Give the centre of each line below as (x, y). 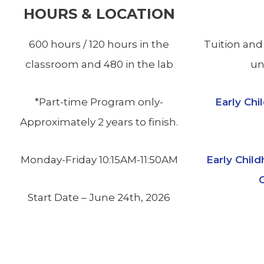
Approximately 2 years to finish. (99, 122)
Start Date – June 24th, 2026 (99, 197)
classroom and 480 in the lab (99, 65)
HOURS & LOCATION (99, 14)
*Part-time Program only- (99, 102)
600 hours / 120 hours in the (99, 44)
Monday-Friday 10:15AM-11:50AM (99, 159)
